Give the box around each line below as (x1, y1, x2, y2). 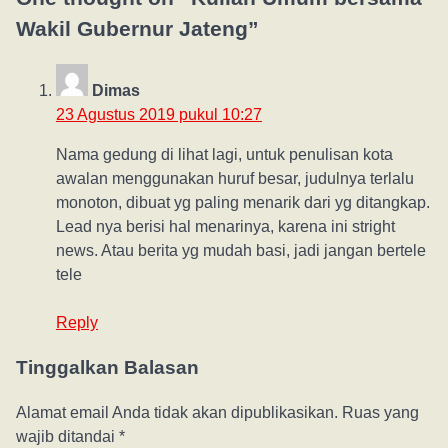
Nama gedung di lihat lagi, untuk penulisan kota (56, 146, 393, 164)
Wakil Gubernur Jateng (16, 16, 248, 40)
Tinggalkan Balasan (16, 357, 199, 379)
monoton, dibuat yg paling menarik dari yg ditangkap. (56, 194, 430, 212)
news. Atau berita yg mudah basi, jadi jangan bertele (56, 242, 426, 260)
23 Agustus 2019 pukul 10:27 (56, 106, 262, 124)
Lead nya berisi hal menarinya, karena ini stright (56, 218, 395, 236)
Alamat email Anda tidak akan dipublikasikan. (16, 403, 338, 421)
